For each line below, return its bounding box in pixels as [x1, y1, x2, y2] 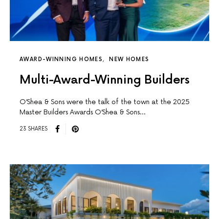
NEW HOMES [109, 56, 150, 63]
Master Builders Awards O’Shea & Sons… [20, 108, 145, 116]
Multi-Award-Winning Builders [20, 72, 190, 87]
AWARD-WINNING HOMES [20, 56, 103, 63]
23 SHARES [20, 126, 47, 132]
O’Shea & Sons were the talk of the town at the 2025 [20, 97, 190, 106]
